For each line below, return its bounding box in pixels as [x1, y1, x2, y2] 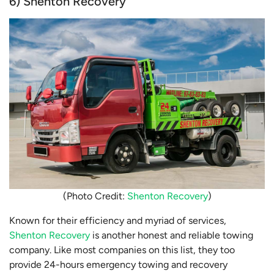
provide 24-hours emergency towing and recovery [9, 258, 228, 270]
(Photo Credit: [62, 190, 127, 202]
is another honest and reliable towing [90, 229, 253, 241]
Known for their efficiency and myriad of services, [9, 214, 226, 226]
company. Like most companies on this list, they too [9, 243, 235, 256]
